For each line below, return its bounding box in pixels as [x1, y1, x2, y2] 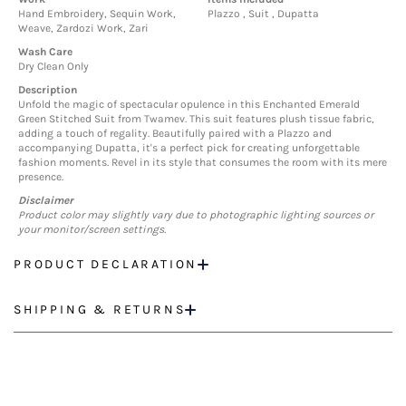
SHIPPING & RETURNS [14, 302, 186, 318]
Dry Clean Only [18, 60, 89, 73]
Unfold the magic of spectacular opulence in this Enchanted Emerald [18, 98, 360, 111]
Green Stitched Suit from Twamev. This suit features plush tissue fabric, [18, 112, 374, 126]
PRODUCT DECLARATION [14, 256, 198, 273]
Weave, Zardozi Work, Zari [18, 22, 149, 35]
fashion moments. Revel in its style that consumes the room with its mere [18, 156, 387, 169]
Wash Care [18, 45, 72, 59]
